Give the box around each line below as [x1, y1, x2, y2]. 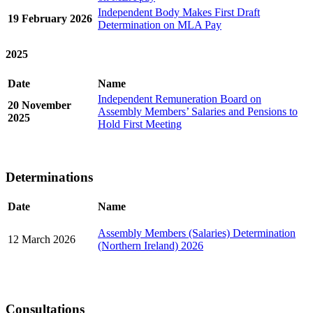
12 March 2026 [8, 233, 75, 245]
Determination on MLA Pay [98, 18, 221, 31]
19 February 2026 [8, 12, 92, 24]
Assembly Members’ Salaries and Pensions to [98, 105, 298, 118]
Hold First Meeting [98, 118, 182, 131]
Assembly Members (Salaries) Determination [98, 226, 296, 239]
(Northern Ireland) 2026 [98, 239, 203, 252]
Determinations [6, 170, 93, 185]
